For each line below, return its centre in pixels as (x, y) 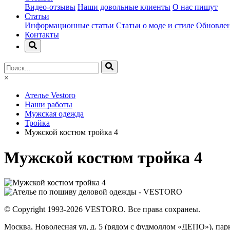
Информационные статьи (69, 26)
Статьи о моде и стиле (155, 26)
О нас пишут (195, 7)
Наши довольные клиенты (124, 7)
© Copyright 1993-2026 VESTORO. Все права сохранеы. (102, 209)
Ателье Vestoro (50, 95)
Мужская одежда (54, 114)
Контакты (42, 35)
